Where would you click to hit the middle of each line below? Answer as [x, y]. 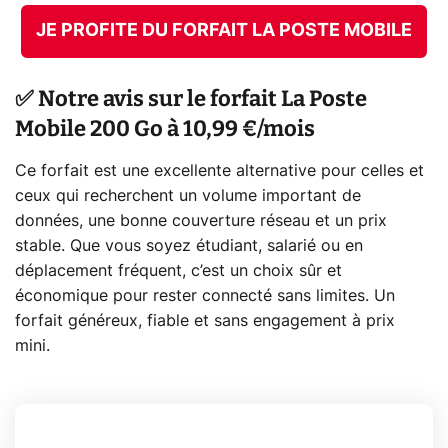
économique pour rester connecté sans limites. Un [205, 295]
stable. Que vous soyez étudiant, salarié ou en [189, 245]
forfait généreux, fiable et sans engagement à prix [205, 320]
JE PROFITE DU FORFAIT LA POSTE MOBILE [224, 31]
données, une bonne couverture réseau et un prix [201, 220]
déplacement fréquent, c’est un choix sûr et [178, 270]
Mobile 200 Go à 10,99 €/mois [165, 128]
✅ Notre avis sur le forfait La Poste [191, 98]
